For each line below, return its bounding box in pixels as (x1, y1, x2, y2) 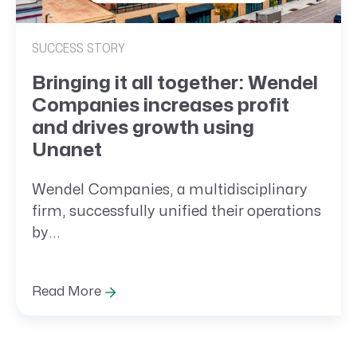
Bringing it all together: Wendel (32, 74, 318, 93)
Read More (32, 285, 101, 299)
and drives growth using (32, 119, 254, 138)
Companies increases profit (32, 96, 289, 116)
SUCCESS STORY (32, 42, 125, 56)
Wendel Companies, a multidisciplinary (32, 182, 308, 197)
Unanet (32, 141, 102, 160)
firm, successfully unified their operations (32, 204, 321, 218)
